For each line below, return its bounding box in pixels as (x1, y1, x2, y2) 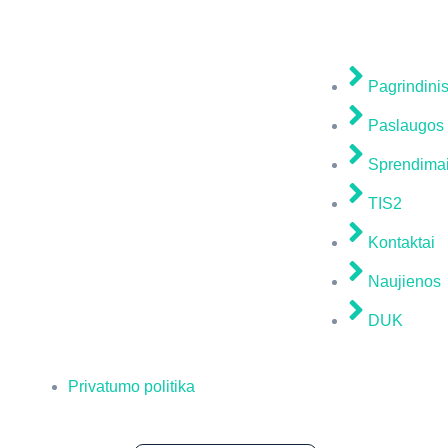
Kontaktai (368, 234, 435, 251)
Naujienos (368, 273, 441, 290)
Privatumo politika (68, 378, 195, 395)
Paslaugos (368, 117, 444, 134)
